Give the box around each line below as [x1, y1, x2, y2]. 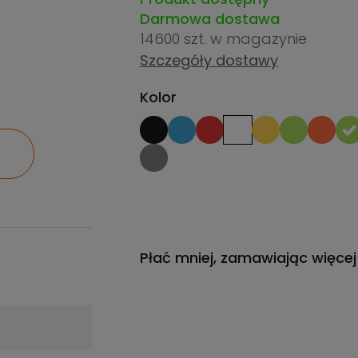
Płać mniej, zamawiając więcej [139, 248, 356, 268]
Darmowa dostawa [139, 9, 280, 29]
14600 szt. [139, 29, 210, 49]
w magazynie [209, 29, 307, 49]
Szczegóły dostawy [139, 50, 278, 70]
